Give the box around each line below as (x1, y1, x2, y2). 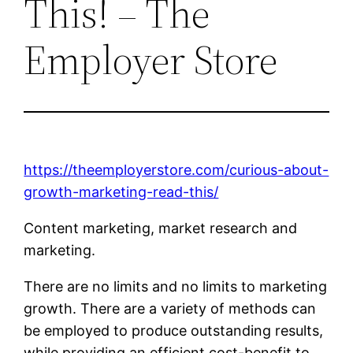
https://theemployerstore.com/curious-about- (24, 161, 329, 178)
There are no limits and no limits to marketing (24, 277, 328, 295)
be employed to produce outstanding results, (24, 321, 324, 339)
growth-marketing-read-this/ (24, 183, 219, 200)
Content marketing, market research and (24, 219, 298, 236)
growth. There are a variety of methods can (24, 299, 317, 317)
